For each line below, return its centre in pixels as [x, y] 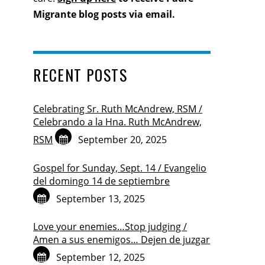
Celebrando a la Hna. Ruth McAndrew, [118, 122]
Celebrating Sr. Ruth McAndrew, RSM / [118, 109]
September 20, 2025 [122, 140]
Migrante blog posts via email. [104, 14]
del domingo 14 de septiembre [102, 181]
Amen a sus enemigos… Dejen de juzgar [122, 240]
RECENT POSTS [80, 74]
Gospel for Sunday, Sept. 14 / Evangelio [120, 168]
